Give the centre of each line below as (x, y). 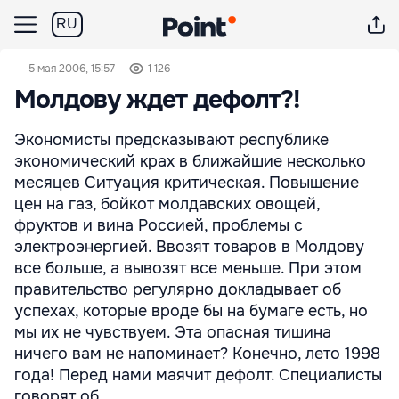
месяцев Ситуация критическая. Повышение (187, 183)
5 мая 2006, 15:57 (72, 69)
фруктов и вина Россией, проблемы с (159, 225)
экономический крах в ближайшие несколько (190, 161)
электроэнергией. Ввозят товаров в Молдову (189, 247)
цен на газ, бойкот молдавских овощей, (167, 204)
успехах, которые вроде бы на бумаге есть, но (191, 311)
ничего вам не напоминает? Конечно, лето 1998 (197, 354)
